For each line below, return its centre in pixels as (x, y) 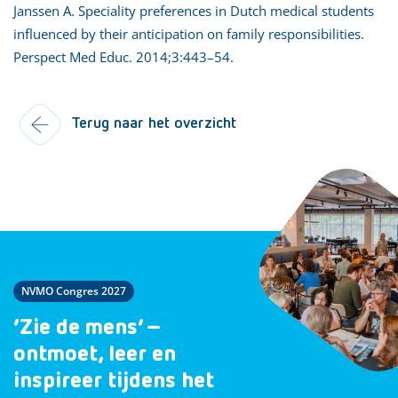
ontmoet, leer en (95, 354)
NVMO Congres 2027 (74, 291)
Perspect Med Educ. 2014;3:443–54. (123, 56)
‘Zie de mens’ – (88, 328)
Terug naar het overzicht (154, 123)
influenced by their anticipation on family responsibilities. (189, 33)
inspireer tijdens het (114, 381)
